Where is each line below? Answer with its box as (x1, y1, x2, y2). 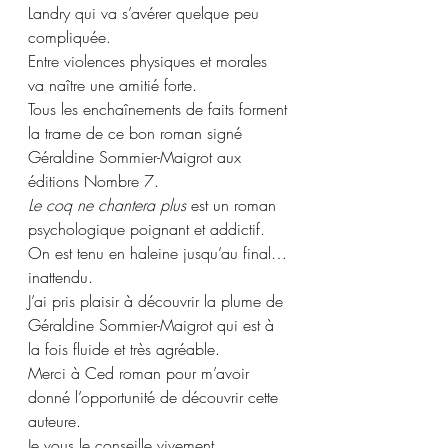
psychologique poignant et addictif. (28, 218, 270, 241)
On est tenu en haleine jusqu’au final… (28, 242, 292, 265)
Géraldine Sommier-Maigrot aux (28, 146, 246, 169)
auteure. (28, 410, 81, 433)
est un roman (186, 194, 281, 217)
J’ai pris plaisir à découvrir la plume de (28, 290, 288, 313)
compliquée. (28, 26, 116, 49)
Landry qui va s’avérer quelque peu (28, 2, 264, 25)
